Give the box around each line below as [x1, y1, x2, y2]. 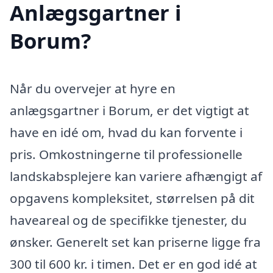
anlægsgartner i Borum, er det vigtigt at [10, 102, 249, 119]
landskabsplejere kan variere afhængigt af [10, 168, 262, 185]
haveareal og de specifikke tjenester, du [10, 211, 247, 229]
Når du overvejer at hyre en [10, 80, 175, 97]
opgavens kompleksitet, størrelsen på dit [10, 190, 255, 207]
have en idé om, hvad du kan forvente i [10, 124, 243, 141]
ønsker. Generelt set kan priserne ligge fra [10, 233, 261, 251]
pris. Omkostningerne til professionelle [10, 146, 243, 163]
